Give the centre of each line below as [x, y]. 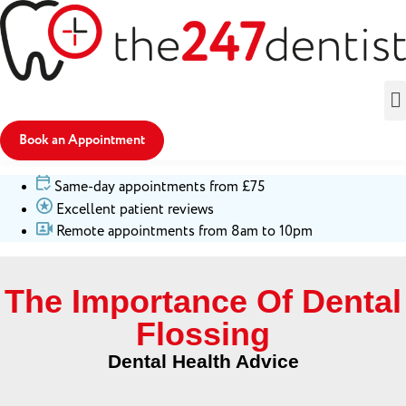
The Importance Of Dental [203, 301]
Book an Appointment [82, 140]
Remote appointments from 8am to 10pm [184, 231]
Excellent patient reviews [135, 209]
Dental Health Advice [203, 361]
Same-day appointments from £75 [159, 186]
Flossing [203, 333]
